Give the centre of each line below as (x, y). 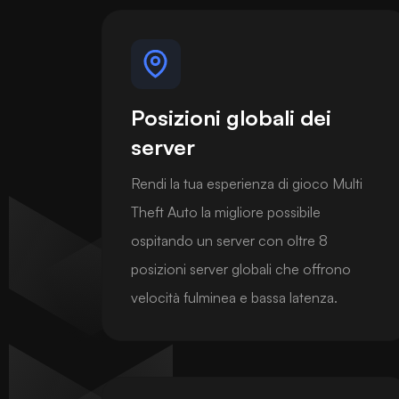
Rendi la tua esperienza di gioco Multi (247, 183)
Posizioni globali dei (231, 117)
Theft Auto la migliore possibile (226, 212)
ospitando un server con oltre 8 (229, 240)
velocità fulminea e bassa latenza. (234, 297)
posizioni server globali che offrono (241, 269)
